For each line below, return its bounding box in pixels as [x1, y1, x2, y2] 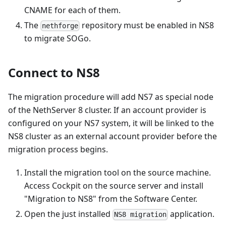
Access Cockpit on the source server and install [24, 180, 203, 192]
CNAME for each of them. [24, 5, 121, 16]
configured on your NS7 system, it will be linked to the [8, 118, 214, 129]
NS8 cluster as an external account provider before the [8, 131, 217, 142]
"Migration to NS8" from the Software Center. [24, 193, 197, 205]
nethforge [42, 22, 79, 30]
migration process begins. [8, 144, 108, 155]
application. [168, 208, 215, 220]
